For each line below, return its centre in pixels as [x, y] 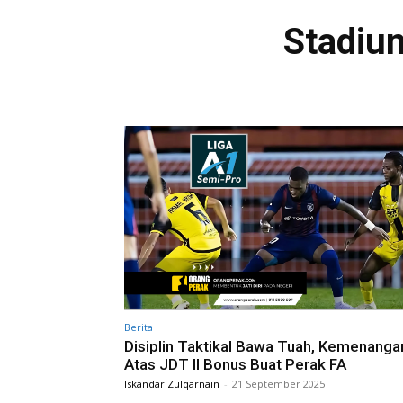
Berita [139, 327]
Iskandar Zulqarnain [172, 383]
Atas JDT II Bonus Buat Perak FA [235, 364]
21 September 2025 [278, 383]
